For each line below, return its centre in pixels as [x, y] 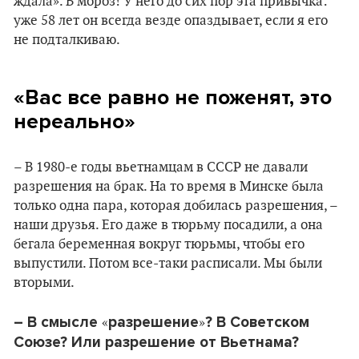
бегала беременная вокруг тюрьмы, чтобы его [159, 244]
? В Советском [257, 322]
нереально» [75, 121]
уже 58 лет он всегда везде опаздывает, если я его [171, 21]
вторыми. [44, 283]
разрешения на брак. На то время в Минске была [169, 187]
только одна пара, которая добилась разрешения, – [175, 206]
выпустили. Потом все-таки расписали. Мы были [168, 264]
